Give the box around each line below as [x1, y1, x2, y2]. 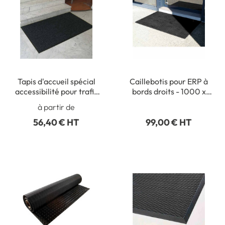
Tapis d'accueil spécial [17, 76, 95, 86]
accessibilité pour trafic [15, 86, 98, 96]
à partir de [38, 101, 75, 112]
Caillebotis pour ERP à [130, 76, 208, 86]
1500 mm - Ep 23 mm [131, 96, 207, 106]
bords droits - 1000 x [132, 86, 206, 96]
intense [43, 96, 70, 106]
